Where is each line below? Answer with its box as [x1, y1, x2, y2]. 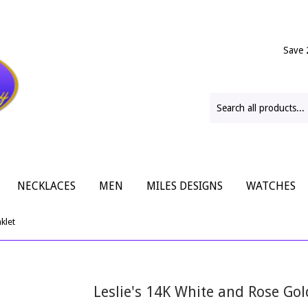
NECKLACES [17, 179, 76, 192]
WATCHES [246, 179, 296, 192]
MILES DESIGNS [146, 179, 223, 192]
